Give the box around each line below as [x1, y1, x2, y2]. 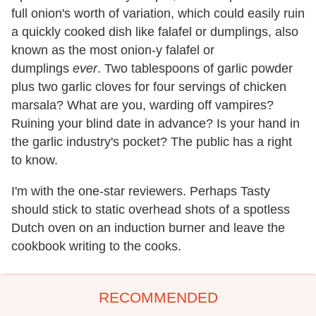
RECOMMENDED [98, 289, 218, 305]
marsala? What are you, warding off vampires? [11, 98, 274, 112]
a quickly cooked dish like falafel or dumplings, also [11, 25, 298, 39]
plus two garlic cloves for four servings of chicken [11, 80, 286, 94]
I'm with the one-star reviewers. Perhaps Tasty [11, 184, 270, 198]
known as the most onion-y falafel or [11, 43, 214, 57]
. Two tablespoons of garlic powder [97, 61, 293, 75]
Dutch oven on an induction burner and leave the [11, 221, 285, 235]
